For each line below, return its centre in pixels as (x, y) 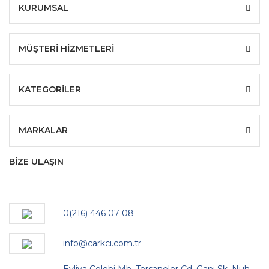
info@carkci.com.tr (102, 243)
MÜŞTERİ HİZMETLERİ (66, 49)
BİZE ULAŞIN (36, 162)
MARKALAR (43, 130)
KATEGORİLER (50, 89)
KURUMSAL (44, 8)
